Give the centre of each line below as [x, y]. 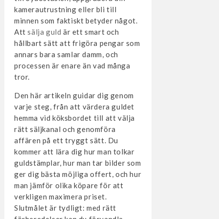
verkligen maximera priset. [60, 196]
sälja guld [44, 32]
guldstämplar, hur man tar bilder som [77, 163]
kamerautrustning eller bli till [65, 9]
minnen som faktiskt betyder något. [76, 20]
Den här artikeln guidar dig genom [74, 95]
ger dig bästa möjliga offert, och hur [78, 174]
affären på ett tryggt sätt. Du [66, 140]
